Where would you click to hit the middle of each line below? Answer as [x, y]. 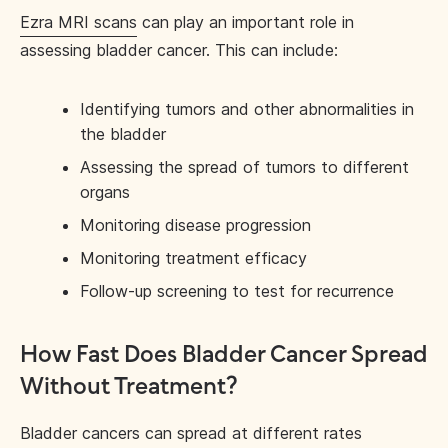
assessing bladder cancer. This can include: [179, 50]
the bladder [123, 134]
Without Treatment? [129, 387]
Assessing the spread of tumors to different [244, 167]
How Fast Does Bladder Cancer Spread [224, 355]
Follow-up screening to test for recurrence [237, 291]
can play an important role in [245, 22]
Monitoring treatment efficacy [193, 258]
